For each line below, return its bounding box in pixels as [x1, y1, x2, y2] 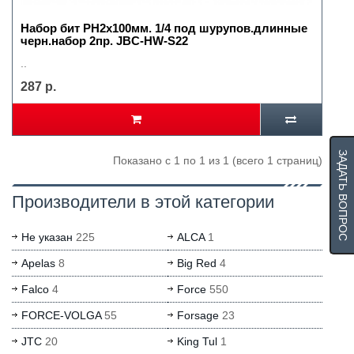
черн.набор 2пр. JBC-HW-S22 [21, 34, 188, 47]
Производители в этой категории [12, 192, 274, 212]
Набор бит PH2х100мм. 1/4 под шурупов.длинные [21, 21, 307, 35]
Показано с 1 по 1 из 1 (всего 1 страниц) [113, 154, 322, 167]
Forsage [176, 309, 219, 322]
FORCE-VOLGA [21, 309, 101, 322]
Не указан [21, 231, 73, 243]
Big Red [176, 257, 217, 269]
